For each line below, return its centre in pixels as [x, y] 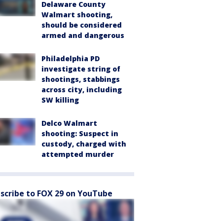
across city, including [82, 89]
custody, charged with [84, 144]
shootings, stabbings [81, 79]
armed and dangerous [83, 35]
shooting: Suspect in [80, 133]
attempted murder [78, 154]
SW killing [60, 100]
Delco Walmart [69, 123]
